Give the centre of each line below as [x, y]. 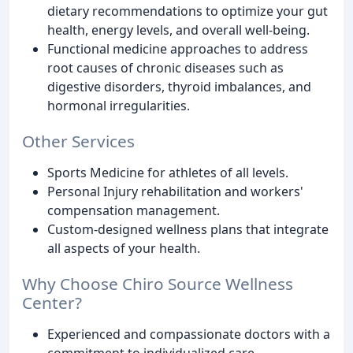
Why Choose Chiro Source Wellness [158, 283]
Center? [52, 302]
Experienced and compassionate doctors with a [189, 334]
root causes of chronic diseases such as [165, 67]
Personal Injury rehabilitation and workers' [175, 191]
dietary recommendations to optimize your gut [188, 11]
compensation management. [134, 210]
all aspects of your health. [124, 248]
